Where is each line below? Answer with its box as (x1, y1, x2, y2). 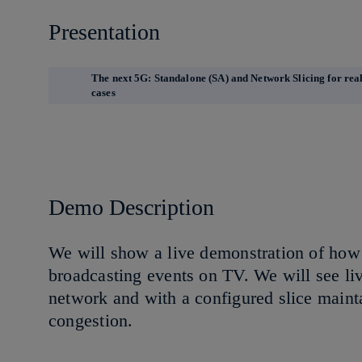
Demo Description (48, 194, 214, 220)
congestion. (48, 310, 149, 331)
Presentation (48, 19, 160, 45)
